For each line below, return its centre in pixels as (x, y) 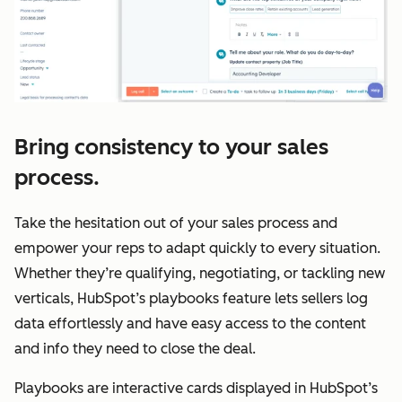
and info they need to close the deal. (135, 348)
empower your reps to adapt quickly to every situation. (197, 248)
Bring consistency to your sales (171, 146)
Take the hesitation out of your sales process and (176, 223)
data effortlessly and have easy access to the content (190, 323)
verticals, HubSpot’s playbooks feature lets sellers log (191, 298)
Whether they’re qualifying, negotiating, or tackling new (200, 273)
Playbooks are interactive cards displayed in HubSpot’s (196, 388)
